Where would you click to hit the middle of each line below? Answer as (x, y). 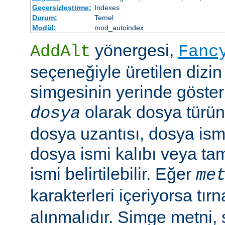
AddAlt (60, 52)
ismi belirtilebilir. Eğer (113, 174)
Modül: (44, 28)
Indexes (107, 8)
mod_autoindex (119, 28)
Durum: (44, 18)
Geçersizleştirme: (62, 8)
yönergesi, (134, 50)
